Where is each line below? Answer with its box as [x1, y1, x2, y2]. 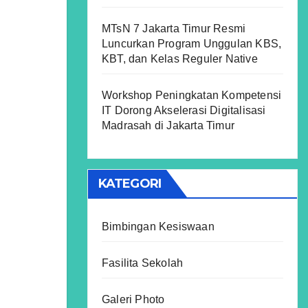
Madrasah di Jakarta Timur [102, 120, 234, 131]
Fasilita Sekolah [102, 257, 184, 269]
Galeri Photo [102, 294, 165, 305]
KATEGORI [98, 176, 161, 191]
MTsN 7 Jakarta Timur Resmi [102, 23, 246, 34]
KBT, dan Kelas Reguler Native [102, 53, 258, 65]
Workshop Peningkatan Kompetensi [102, 89, 282, 101]
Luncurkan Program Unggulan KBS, [102, 38, 282, 49]
